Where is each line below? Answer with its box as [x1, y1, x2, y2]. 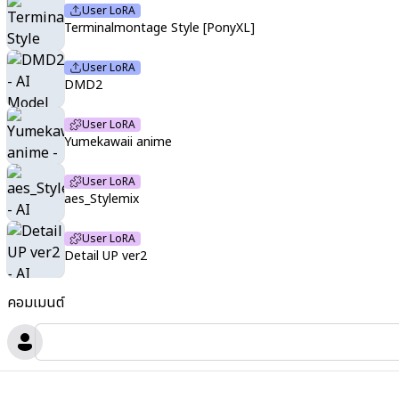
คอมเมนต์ [7, 292, 64, 313]
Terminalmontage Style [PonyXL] [64, 19, 255, 37]
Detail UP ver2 [64, 247, 147, 265]
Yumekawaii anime [64, 133, 172, 151]
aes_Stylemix [64, 190, 139, 208]
